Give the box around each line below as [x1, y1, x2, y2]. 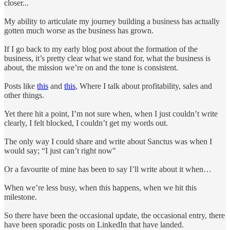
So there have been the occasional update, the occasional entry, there [4, 210, 225, 220]
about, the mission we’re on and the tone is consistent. [4, 63, 180, 72]
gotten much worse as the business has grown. [4, 26, 156, 35]
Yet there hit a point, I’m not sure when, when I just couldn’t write [4, 109, 218, 118]
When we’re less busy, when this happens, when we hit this [4, 183, 197, 192]
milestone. [4, 192, 39, 201]
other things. [4, 90, 46, 100]
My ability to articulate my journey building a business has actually [4, 16, 220, 26]
